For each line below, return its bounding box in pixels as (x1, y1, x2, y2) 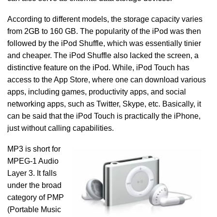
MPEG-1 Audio (7, 157, 59, 165)
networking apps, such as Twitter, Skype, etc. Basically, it (7, 100, 201, 108)
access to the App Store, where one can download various (7, 76, 206, 84)
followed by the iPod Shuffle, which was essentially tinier (7, 39, 201, 47)
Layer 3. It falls (7, 169, 57, 177)
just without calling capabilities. (7, 124, 114, 132)
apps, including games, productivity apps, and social (7, 88, 186, 96)
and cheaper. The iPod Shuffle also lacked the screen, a (7, 51, 199, 60)
